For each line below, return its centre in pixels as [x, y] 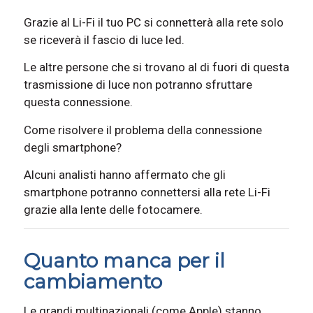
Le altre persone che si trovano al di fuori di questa [156, 67]
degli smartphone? [72, 147]
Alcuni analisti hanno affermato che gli [124, 174]
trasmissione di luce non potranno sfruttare [138, 85]
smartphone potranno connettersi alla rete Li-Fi [147, 192]
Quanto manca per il [124, 261]
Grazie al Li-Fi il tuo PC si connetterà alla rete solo [153, 22]
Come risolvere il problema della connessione [143, 130]
